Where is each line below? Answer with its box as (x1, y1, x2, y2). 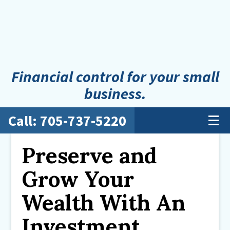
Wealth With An (22, 189, 186, 217)
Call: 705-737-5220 (8, 111, 126, 130)
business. (84, 84, 146, 103)
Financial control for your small (11, 67, 219, 86)
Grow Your (22, 165, 135, 193)
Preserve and (22, 142, 158, 169)
